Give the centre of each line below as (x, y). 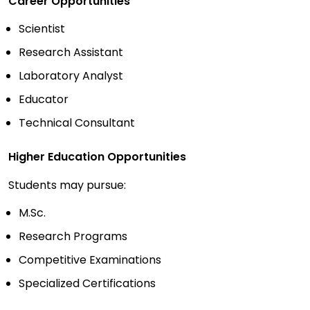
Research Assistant (71, 53)
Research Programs (73, 237)
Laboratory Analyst (71, 76)
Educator (44, 100)
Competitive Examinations (90, 260)
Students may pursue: (67, 185)
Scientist (42, 29)
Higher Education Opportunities (97, 157)
